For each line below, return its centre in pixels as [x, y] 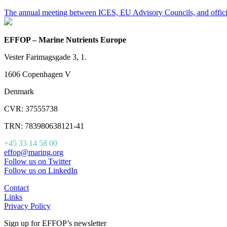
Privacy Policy [27, 206]
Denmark [19, 92]
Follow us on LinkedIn [41, 171]
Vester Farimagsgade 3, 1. [45, 57]
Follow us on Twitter [37, 162]
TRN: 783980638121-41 [44, 126]
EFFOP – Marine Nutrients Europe [65, 40]
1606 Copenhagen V [37, 74]
